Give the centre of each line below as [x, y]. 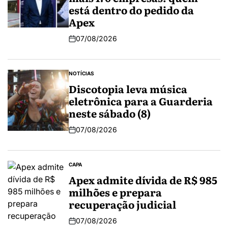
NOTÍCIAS [81, 74]
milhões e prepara [115, 192]
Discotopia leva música [128, 89]
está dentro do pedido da [131, 10]
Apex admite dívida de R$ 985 [143, 180]
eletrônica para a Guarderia [141, 101]
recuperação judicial [122, 204]
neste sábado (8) [110, 113]
